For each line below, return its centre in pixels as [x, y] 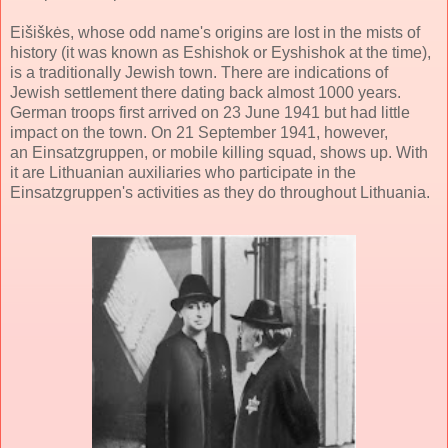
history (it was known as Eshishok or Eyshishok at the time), [220, 52]
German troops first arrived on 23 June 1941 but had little [210, 112]
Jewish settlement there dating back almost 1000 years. [205, 92]
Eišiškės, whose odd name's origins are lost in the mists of [215, 32]
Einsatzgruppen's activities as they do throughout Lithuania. [220, 192]
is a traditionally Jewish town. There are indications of [199, 72]
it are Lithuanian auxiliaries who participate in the [183, 172]
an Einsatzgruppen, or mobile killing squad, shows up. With [219, 152]
